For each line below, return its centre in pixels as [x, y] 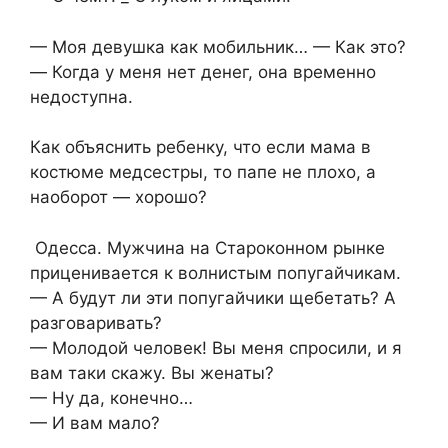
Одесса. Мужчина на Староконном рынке [207, 247]
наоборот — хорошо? [118, 197]
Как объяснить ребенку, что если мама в [200, 147]
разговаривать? [96, 322]
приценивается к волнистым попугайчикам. [215, 272]
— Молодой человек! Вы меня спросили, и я [216, 347]
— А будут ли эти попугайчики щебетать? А [213, 297]
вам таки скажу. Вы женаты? [152, 372]
